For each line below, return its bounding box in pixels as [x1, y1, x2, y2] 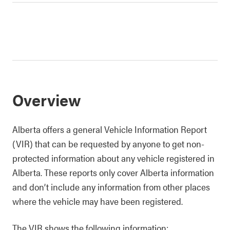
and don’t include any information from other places [12, 180, 210, 193]
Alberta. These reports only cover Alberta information [12, 166, 214, 179]
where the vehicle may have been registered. [12, 195, 183, 207]
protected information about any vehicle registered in [12, 151, 215, 164]
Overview [12, 88, 81, 111]
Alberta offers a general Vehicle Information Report [12, 123, 207, 136]
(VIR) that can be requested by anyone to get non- [12, 137, 204, 150]
